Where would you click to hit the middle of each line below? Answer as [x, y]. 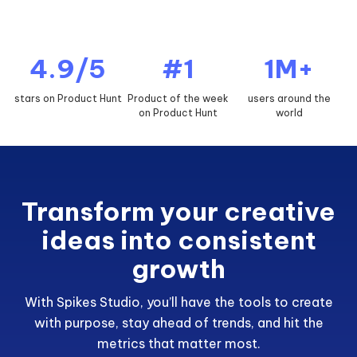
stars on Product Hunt [68, 99]
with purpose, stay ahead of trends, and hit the [178, 322]
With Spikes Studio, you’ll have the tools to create [178, 302]
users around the [289, 99]
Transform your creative [178, 212]
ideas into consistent [178, 240]
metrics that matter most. [178, 343]
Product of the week [178, 99]
